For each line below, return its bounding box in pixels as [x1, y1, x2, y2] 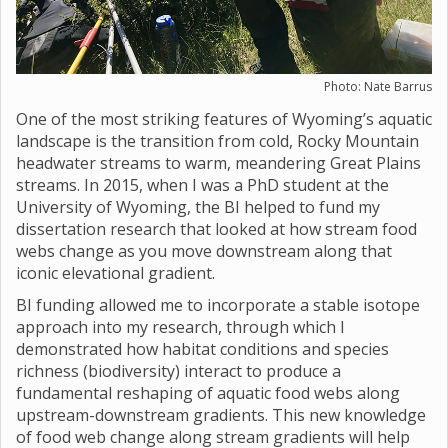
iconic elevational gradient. [16, 261, 215, 284]
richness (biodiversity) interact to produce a [16, 359, 341, 382]
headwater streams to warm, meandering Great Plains [16, 151, 421, 174]
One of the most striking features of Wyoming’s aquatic [16, 107, 432, 130]
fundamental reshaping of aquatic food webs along [16, 381, 400, 404]
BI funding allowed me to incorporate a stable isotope [16, 293, 420, 316]
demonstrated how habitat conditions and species [16, 337, 389, 360]
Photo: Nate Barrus [324, 77, 432, 95]
